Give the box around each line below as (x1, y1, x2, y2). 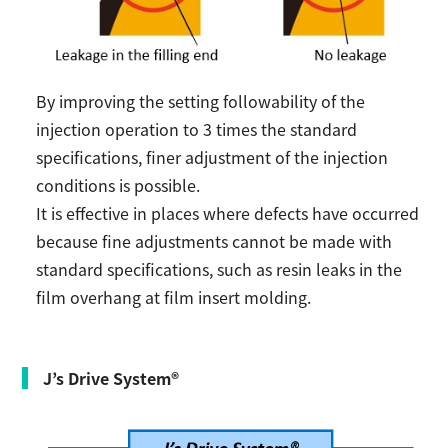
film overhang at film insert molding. (36, 284, 312, 309)
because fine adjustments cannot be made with (36, 228, 393, 253)
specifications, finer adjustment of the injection (36, 144, 389, 169)
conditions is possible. (36, 172, 201, 197)
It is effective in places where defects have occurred (36, 200, 420, 225)
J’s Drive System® (43, 365, 180, 390)
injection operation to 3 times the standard (36, 116, 358, 141)
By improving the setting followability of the (36, 88, 366, 113)
